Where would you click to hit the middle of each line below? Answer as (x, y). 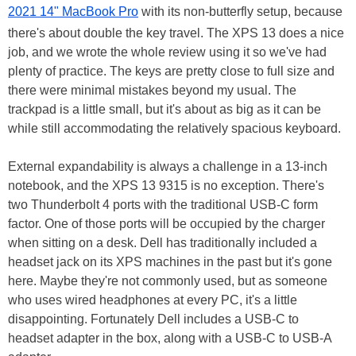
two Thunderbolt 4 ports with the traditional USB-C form (163, 204)
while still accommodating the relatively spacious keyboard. (176, 128)
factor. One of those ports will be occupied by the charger (166, 223)
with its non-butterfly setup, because (240, 11)
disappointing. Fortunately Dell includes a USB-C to (153, 319)
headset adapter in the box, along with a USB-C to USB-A (170, 338)
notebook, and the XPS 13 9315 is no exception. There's (166, 185)
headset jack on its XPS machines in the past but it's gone (170, 261)
